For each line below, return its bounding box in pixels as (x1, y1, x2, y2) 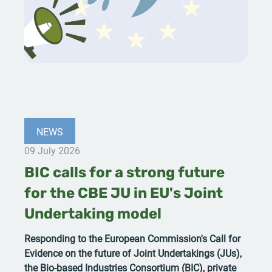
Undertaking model (24, 207, 161, 222)
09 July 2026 (24, 143, 80, 157)
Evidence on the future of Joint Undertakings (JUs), (24, 246, 242, 259)
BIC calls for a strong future (24, 166, 225, 181)
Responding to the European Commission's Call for (24, 231, 240, 245)
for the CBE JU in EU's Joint (24, 186, 223, 202)
